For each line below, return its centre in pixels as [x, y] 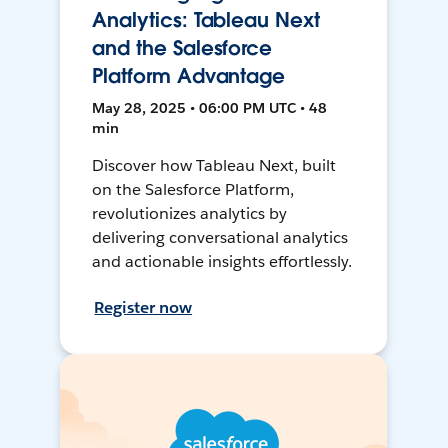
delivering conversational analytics [220, 238]
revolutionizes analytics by [189, 214]
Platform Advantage [189, 76]
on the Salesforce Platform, [193, 190]
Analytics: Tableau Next [206, 20]
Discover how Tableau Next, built [214, 166]
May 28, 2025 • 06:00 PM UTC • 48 [210, 108]
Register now [143, 308]
